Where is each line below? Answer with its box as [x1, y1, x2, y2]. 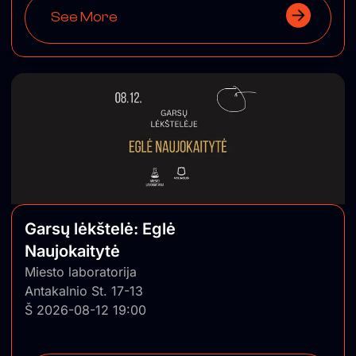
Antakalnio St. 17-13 [25, 282, 143, 299]
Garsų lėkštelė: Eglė [25, 219, 176, 238]
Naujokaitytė [25, 241, 120, 261]
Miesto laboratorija [25, 263, 137, 280]
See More [51, 9, 118, 26]
